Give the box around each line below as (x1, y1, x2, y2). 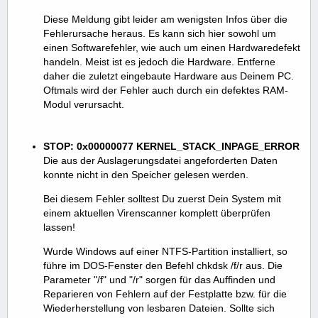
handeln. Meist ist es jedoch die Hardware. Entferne (43, 55, 275, 67)
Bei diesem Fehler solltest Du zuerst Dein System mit (43, 192, 281, 204)
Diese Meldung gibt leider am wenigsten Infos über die (43, 13, 287, 25)
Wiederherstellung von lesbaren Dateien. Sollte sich (43, 302, 275, 314)
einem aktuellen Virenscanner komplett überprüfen (43, 207, 270, 219)
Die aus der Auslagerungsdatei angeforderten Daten (43, 154, 278, 166)
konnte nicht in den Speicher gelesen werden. (43, 168, 248, 180)
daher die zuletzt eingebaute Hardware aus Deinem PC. (43, 70, 294, 82)
